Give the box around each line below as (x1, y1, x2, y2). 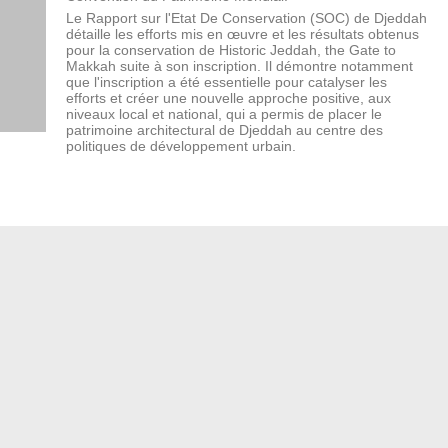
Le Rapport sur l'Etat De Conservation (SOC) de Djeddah (66, 10, 427, 26)
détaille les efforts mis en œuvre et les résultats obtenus (66, 26, 419, 42)
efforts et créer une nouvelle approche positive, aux (66, 90, 391, 106)
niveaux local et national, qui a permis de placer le (66, 106, 382, 122)
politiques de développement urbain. (66, 138, 296, 154)
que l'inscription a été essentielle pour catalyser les (66, 74, 387, 90)
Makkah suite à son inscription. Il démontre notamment (66, 58, 413, 74)
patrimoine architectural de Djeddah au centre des (66, 122, 383, 138)
